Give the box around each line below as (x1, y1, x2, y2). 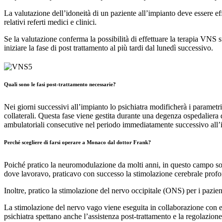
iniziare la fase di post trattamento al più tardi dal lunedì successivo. (4, 43, 213, 52)
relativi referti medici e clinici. (4, 17, 97, 26)
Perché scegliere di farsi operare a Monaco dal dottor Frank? (4, 139, 151, 145)
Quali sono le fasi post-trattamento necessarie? (4, 81, 116, 87)
